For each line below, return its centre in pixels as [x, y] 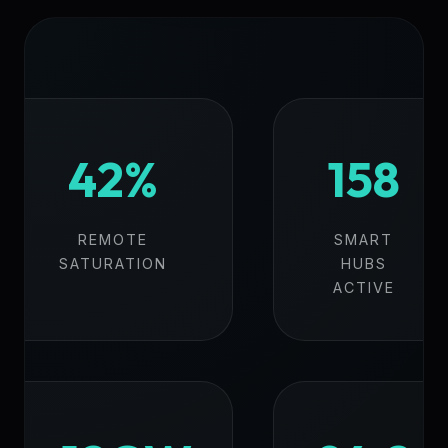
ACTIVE [363, 288]
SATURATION [113, 264]
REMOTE [113, 240]
